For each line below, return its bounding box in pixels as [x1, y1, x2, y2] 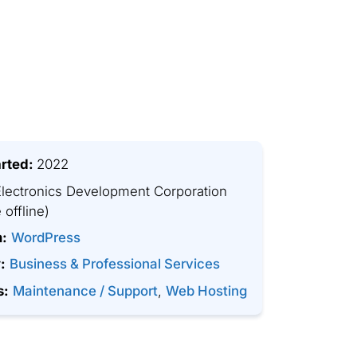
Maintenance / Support [13, 282, 159, 299]
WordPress [11, 229, 81, 245]
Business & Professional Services [10, 256, 221, 273]
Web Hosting [166, 282, 248, 299]
